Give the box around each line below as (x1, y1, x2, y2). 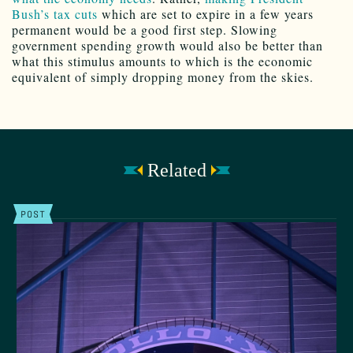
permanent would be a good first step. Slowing (12, 20, 277, 38)
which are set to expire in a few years (98, 5, 314, 22)
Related (147, 159, 206, 180)
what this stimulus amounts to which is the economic (12, 52, 313, 69)
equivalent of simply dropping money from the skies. (12, 68, 314, 85)
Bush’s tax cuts (12, 5, 98, 22)
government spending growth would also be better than (12, 36, 323, 54)
